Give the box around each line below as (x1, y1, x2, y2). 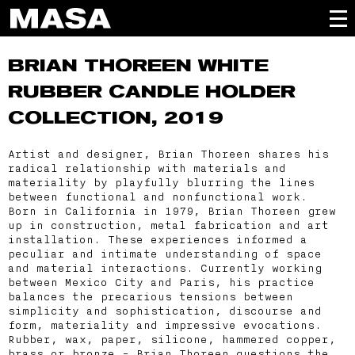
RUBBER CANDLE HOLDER (8, 81, 296, 102)
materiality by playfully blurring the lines (8, 176, 315, 189)
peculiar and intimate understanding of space (8, 247, 322, 260)
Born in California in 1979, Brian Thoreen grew (8, 204, 336, 217)
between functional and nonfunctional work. (8, 190, 307, 203)
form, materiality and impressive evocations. (8, 319, 322, 331)
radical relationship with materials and (8, 162, 286, 174)
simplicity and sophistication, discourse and (8, 304, 322, 317)
